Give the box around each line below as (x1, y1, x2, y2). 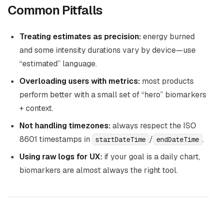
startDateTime (95, 135, 146, 144)
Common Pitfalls (8, 2, 103, 18)
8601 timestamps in (19, 134, 92, 144)
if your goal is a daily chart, (102, 152, 200, 162)
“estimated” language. (19, 59, 97, 69)
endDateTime (156, 135, 199, 144)
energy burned (141, 31, 195, 42)
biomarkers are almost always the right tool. (19, 165, 178, 175)
